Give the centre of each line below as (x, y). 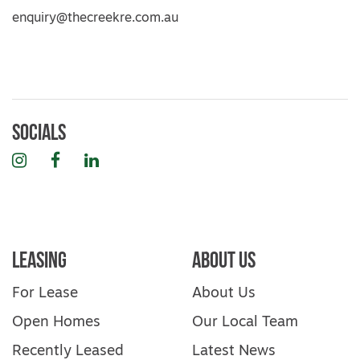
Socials (39, 132)
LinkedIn (123, 161)
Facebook (89, 161)
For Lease (45, 294)
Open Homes (56, 323)
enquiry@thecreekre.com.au (95, 18)
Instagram (56, 161)
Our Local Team (245, 323)
